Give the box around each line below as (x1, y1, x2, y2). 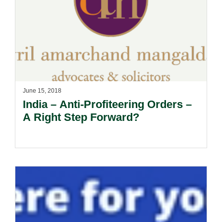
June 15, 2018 (23, 87, 61, 94)
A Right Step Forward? (23, 111, 139, 123)
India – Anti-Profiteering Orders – (23, 98, 192, 111)
